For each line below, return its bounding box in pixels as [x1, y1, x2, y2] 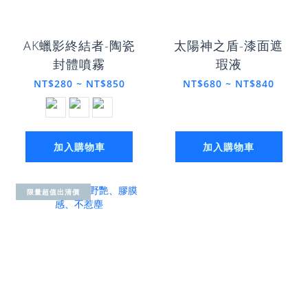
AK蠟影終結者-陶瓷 [23, 36, 135, 54]
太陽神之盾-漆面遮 [174, 36, 284, 54]
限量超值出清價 [27, 186, 80, 197]
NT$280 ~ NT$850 [33, 76, 125, 90]
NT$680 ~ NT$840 [183, 76, 275, 90]
